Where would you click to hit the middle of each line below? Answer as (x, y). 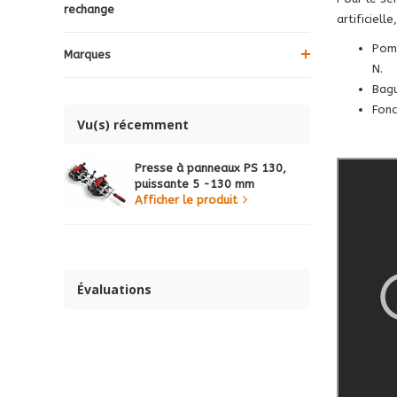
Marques (87, 54)
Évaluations (114, 289)
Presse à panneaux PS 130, (210, 167)
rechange (89, 9)
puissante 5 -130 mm (195, 183)
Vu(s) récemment (133, 124)
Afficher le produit (186, 199)
